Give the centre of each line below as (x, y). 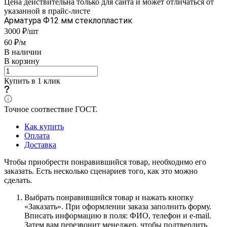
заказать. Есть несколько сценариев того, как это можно (101, 171)
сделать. (18, 180)
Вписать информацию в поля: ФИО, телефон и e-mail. (118, 215)
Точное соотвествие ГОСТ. (51, 109)
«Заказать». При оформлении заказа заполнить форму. (118, 206)
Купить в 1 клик (32, 81)
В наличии (23, 52)
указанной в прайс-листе (47, 11)
